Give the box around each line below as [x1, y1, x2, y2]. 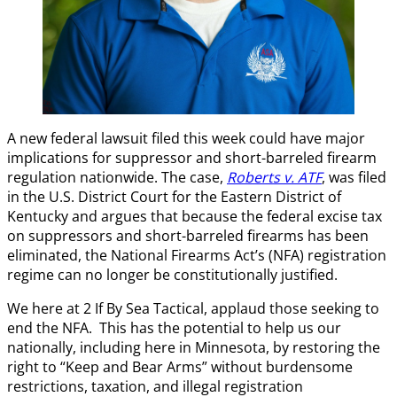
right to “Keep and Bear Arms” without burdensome [7, 356, 353, 377]
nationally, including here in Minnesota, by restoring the [7, 337, 380, 357]
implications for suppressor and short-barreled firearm [7, 147, 377, 167]
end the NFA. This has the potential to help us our [7, 317, 341, 338]
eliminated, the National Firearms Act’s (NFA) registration [7, 245, 386, 265]
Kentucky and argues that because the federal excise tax [7, 206, 382, 226]
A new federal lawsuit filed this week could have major [7, 128, 365, 148]
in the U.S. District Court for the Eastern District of [7, 186, 341, 206]
